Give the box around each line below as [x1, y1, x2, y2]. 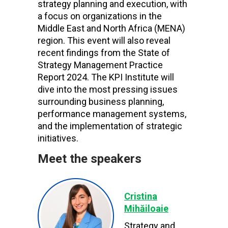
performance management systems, [38, 108, 186, 120]
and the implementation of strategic [38, 121, 182, 132]
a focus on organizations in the [38, 11, 162, 22]
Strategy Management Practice [38, 60, 163, 71]
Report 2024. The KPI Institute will [38, 72, 174, 83]
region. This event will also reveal [38, 35, 170, 46]
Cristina [124, 191, 157, 202]
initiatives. [38, 133, 78, 144]
